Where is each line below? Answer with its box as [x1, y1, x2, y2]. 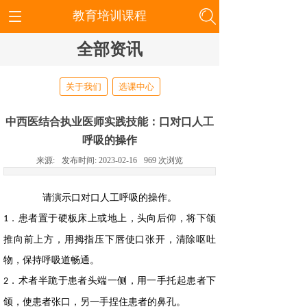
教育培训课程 [72, 9, 147, 23]
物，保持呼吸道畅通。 [3, 255, 99, 265]
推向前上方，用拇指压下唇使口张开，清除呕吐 [3, 234, 216, 245]
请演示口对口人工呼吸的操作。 [42, 193, 177, 203]
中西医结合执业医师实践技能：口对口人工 [5, 116, 214, 127]
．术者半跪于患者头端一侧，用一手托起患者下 [8, 275, 216, 286]
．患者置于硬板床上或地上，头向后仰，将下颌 [8, 213, 216, 223]
